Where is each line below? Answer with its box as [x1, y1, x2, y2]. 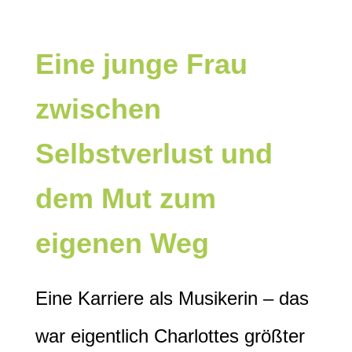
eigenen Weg [35, 227, 209, 260]
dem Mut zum [35, 182, 216, 215]
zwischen [35, 93, 161, 126]
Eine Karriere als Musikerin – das [35, 288, 309, 310]
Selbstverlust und [35, 137, 273, 170]
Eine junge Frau [35, 48, 247, 81]
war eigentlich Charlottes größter [35, 325, 305, 347]
